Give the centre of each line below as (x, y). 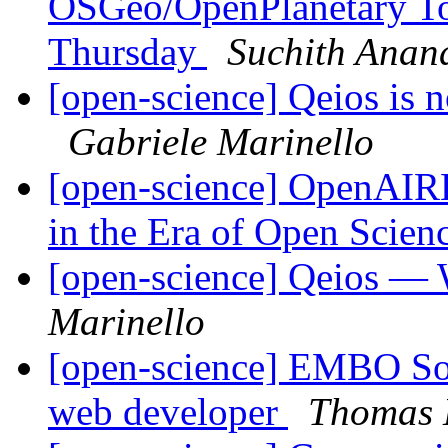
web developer (168, 412)
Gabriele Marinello (221, 142)
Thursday (127, 52)
